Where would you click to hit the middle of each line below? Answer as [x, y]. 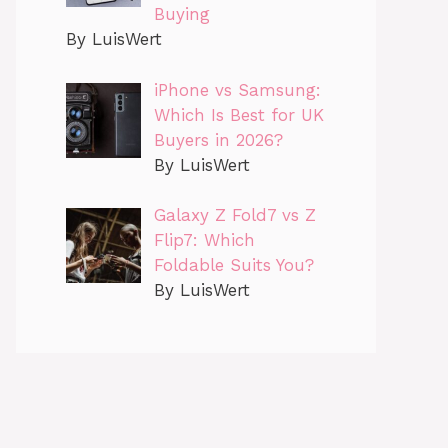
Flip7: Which [204, 240]
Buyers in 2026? [218, 139]
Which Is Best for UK [238, 114]
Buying [181, 14]
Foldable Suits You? [233, 265]
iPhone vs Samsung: [237, 89]
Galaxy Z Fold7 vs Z [234, 215]
